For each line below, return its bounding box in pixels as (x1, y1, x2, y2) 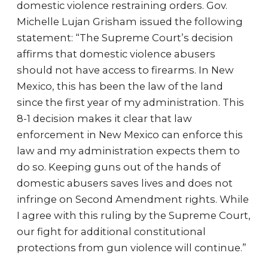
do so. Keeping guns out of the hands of (17, 161, 221, 173)
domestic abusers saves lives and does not (17, 177, 233, 189)
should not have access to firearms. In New (17, 64, 234, 76)
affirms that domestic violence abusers (17, 48, 215, 60)
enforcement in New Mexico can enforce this (17, 129, 243, 141)
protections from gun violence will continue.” (17, 242, 246, 254)
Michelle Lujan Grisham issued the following (17, 16, 243, 28)
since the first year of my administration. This (17, 96, 244, 108)
